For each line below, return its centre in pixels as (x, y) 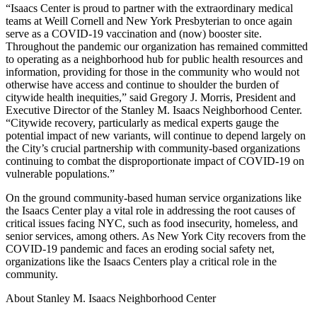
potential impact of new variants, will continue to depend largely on (156, 135)
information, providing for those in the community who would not (152, 71)
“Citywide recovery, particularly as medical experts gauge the (142, 122)
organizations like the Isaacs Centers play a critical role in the (141, 261)
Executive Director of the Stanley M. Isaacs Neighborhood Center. (154, 110)
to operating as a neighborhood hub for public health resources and (154, 59)
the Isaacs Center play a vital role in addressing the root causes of (150, 210)
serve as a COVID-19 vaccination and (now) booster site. (134, 33)
